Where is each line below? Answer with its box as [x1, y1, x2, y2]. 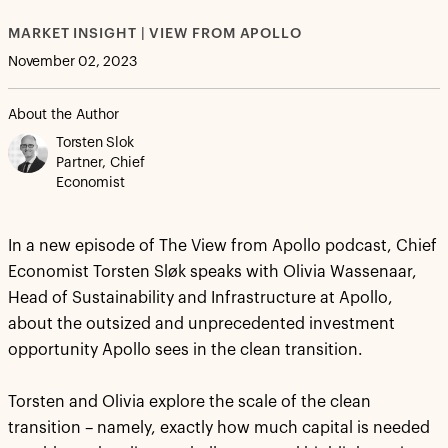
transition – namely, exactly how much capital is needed [8, 420, 430, 436]
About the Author [8, 108, 119, 122]
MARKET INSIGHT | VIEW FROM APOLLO [8, 27, 303, 41]
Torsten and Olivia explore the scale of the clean [8, 394, 371, 410]
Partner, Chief [56, 156, 145, 170]
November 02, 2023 [8, 55, 137, 69]
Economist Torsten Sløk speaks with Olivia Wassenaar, [8, 264, 417, 280]
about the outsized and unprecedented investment [8, 316, 395, 332]
